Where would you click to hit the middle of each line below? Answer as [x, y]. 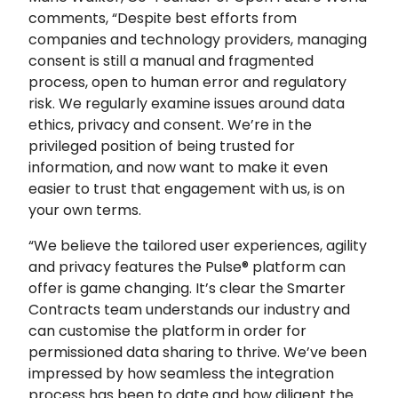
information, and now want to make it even [178, 167]
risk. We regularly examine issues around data [187, 103]
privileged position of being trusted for [162, 146]
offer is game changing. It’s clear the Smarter [187, 288]
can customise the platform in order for [167, 330]
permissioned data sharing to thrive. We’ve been [198, 352]
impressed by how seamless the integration [181, 373]
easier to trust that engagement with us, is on [187, 188]
